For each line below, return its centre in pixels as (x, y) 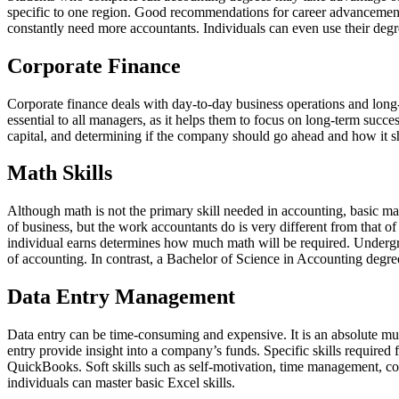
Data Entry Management (121, 297)
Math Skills (60, 173)
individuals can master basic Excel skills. (121, 383)
